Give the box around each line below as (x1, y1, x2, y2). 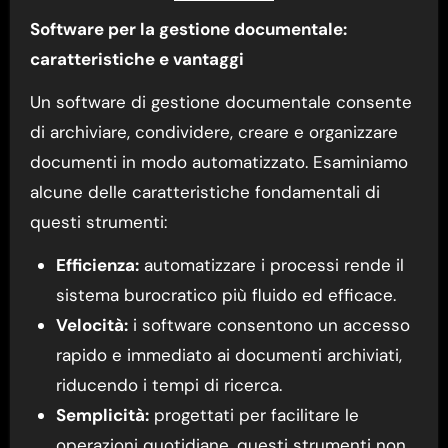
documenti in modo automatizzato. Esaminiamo (29, 150, 408, 173)
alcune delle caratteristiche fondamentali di (29, 180, 380, 203)
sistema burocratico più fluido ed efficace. (55, 283, 396, 306)
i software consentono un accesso (127, 313, 410, 336)
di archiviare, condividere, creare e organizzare (29, 120, 398, 143)
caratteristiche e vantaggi (29, 47, 244, 70)
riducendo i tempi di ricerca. (55, 373, 282, 396)
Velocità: (55, 313, 128, 336)
